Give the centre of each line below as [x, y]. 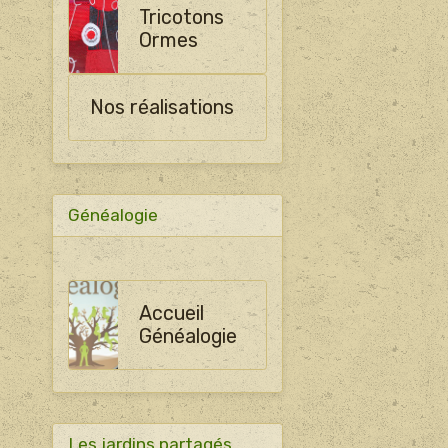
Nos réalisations [161, 107]
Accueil [171, 313]
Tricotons [181, 17]
